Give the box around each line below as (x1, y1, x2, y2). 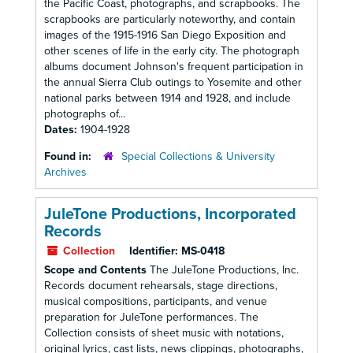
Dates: (44, 123, 80, 136)
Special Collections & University (121, 150, 275, 163)
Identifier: (129, 244, 178, 258)
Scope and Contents (44, 263, 147, 277)
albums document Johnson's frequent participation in (44, 60, 303, 73)
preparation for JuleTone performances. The (44, 310, 258, 324)
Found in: (44, 150, 95, 163)
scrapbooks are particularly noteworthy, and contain (44, 13, 295, 26)
